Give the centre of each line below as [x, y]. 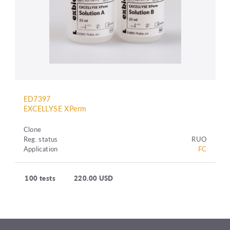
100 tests [40, 178]
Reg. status [41, 139]
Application [41, 149]
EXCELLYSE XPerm [55, 108]
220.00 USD [94, 178]
